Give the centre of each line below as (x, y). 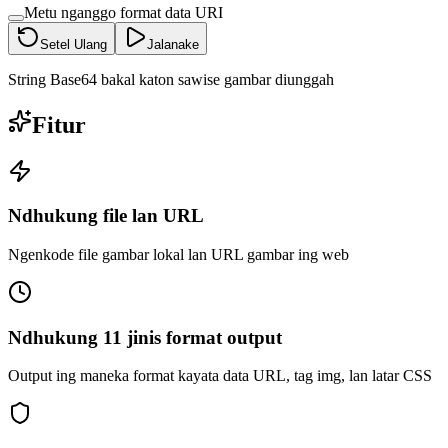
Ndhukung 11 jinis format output (145, 337)
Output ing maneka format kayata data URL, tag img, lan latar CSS (220, 376)
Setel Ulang (73, 44)
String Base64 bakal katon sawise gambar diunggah (171, 79)
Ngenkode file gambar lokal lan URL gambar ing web (178, 255)
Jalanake (173, 44)
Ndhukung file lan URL (106, 216)
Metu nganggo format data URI (123, 12)
